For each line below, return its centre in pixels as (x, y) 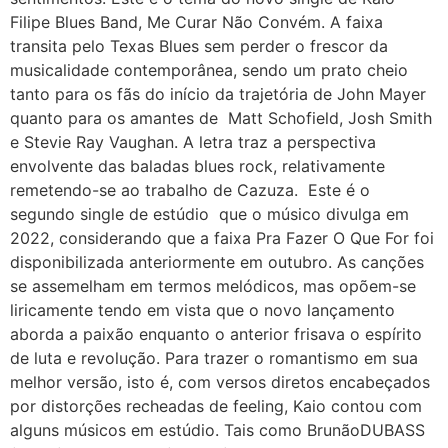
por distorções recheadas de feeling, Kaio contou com (216, 405)
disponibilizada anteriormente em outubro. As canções (217, 261)
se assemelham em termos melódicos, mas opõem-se (213, 285)
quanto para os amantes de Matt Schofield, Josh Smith (221, 117)
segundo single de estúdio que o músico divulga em (209, 213)
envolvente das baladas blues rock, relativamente (197, 165)
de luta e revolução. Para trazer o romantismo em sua (214, 357)
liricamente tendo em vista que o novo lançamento (202, 309)
